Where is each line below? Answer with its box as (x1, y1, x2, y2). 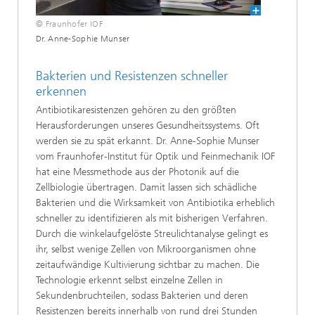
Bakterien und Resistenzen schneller (36, 68, 228, 84)
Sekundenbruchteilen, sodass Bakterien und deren (36, 289, 248, 302)
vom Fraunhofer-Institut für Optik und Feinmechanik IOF (36, 150, 275, 162)
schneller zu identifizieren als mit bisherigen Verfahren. (36, 212, 268, 224)
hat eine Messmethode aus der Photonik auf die (36, 165, 239, 178)
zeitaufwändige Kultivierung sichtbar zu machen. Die (36, 258, 259, 271)
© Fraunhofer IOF (36, 19, 103, 29)
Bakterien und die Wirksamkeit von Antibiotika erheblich (36, 196, 275, 209)
